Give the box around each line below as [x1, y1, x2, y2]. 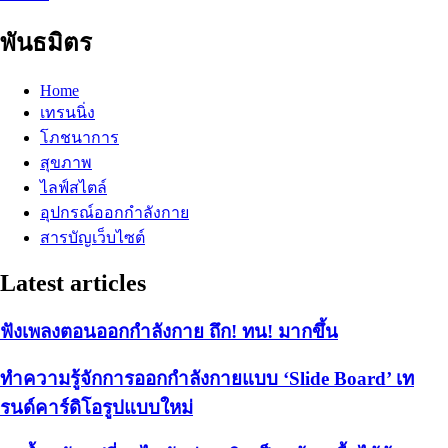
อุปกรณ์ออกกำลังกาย [40, 203, 189, 221]
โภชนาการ [40, 128, 119, 146]
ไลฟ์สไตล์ [40, 178, 107, 196]
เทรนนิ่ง [40, 103, 95, 121]
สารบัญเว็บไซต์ [40, 228, 145, 246]
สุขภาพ [40, 153, 92, 171]
